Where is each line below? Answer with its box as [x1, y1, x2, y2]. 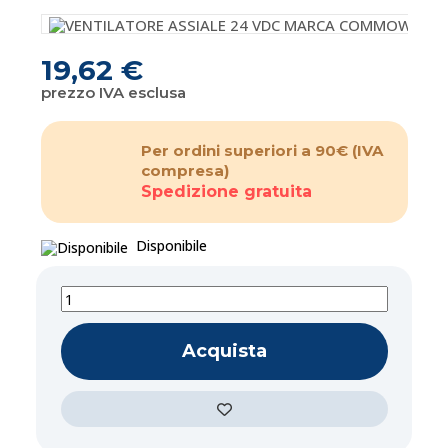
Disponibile [127, 236, 207, 256]
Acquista [181, 339, 267, 362]
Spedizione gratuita [140, 182, 312, 202]
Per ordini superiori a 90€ [140, 141, 352, 161]
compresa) [140, 161, 229, 181]
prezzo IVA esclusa [40, 83, 186, 103]
